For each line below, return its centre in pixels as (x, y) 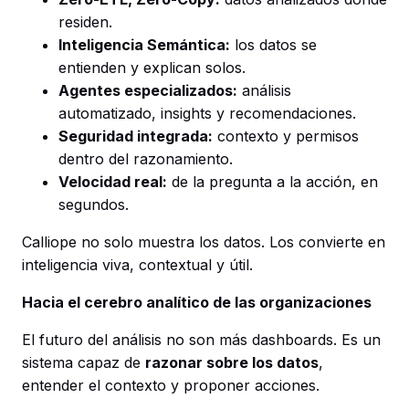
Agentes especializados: (148, 90)
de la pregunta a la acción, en (273, 181)
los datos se (273, 44)
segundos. (94, 204)
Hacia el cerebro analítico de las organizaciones (197, 302)
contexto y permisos (286, 136)
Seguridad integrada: (136, 136)
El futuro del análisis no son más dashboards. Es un (201, 339)
